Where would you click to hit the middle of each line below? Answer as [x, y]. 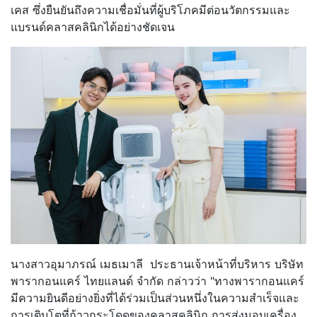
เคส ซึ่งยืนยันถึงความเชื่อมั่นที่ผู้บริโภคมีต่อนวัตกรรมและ [150, 10]
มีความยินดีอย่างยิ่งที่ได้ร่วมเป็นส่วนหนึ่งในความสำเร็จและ [155, 298]
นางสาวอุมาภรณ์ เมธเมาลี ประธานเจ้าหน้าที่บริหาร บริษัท [157, 264]
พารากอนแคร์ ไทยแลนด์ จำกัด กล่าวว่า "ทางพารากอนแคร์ [157, 281]
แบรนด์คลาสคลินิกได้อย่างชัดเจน [93, 27]
